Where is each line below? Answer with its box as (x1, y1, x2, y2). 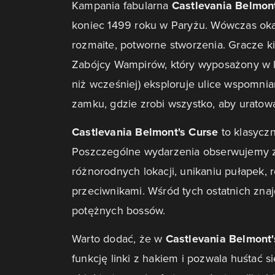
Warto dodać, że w (72, 231, 166, 246)
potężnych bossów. (72, 203, 169, 218)
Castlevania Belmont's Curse (72, 124, 222, 140)
